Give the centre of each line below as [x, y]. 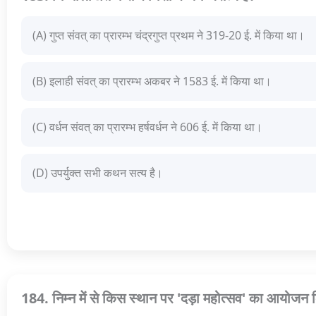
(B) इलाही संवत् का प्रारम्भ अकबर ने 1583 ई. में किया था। [152, 81]
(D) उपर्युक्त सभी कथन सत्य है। [98, 173]
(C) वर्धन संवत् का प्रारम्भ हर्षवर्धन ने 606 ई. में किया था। [147, 127]
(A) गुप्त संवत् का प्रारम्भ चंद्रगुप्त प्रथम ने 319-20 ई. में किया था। [169, 36]
